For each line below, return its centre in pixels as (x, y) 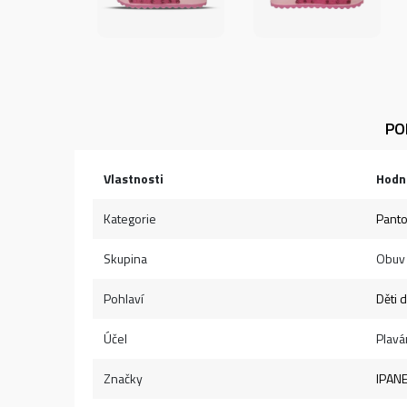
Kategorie (130, 218)
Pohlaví (124, 298)
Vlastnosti (134, 179)
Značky (123, 378)
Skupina (125, 258)
